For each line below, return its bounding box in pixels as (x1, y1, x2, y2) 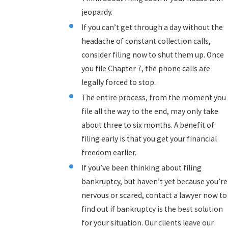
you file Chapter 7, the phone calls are (81, 63, 210, 73)
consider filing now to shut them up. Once (81, 49, 224, 60)
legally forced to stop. (81, 77, 156, 87)
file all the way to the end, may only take (81, 106, 218, 117)
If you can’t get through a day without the (81, 22, 223, 32)
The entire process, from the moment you (81, 93, 226, 103)
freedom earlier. (81, 148, 136, 158)
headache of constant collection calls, (81, 36, 211, 46)
